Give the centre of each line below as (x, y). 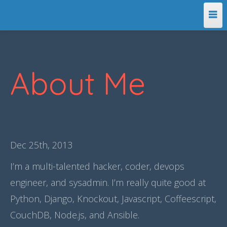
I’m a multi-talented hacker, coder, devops (97, 166)
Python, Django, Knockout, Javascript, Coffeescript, (113, 199)
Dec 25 (25, 145)
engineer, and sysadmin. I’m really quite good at (108, 182)
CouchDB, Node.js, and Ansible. (75, 215)
